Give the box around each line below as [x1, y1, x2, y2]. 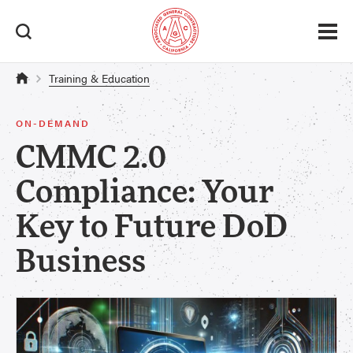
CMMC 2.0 [16, 144, 166, 176]
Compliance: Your [16, 179, 274, 210]
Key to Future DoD [16, 214, 288, 245]
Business [16, 248, 146, 280]
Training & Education [49, 70, 150, 86]
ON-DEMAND [16, 116, 90, 130]
